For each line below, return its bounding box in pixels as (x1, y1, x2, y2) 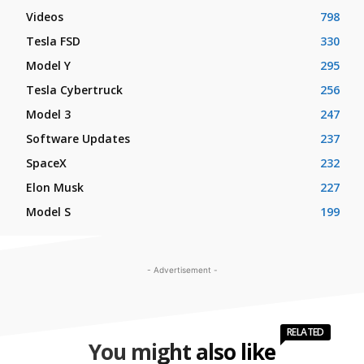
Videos (26, 9, 63, 25)
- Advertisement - (146, 265, 218, 275)
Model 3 (26, 106, 71, 123)
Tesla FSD (26, 33, 80, 50)
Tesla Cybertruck (26, 82, 123, 98)
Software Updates (26, 131, 130, 147)
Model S (26, 204, 71, 220)
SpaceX (26, 155, 67, 171)
